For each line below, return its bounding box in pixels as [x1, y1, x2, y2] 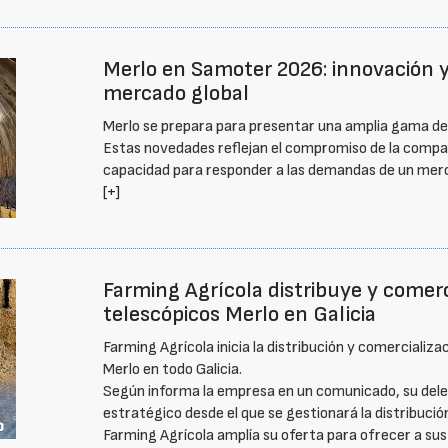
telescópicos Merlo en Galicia [103, 301, 377, 328]
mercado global [103, 80, 250, 107]
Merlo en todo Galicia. [103, 360, 243, 379]
